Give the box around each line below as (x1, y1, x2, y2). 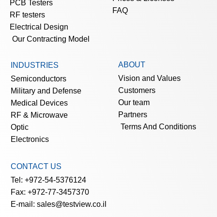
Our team (118, 98, 150, 107)
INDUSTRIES (11, 61, 59, 70)
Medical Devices (11, 99, 68, 108)
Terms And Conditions (121, 123, 196, 131)
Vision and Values (118, 74, 181, 83)
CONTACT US (11, 162, 62, 171)
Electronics (11, 135, 49, 144)
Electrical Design (10, 23, 68, 31)
